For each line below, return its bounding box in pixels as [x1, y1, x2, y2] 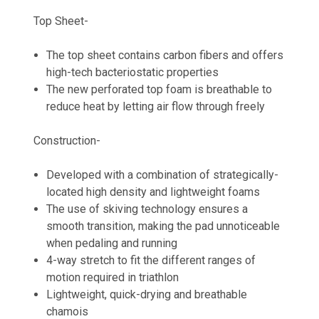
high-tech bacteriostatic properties [46, 65, 219, 79]
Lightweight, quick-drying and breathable [46, 287, 248, 301]
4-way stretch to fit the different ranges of [46, 253, 256, 267]
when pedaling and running [46, 236, 178, 250]
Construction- [33, 133, 100, 147]
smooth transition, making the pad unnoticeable [46, 219, 281, 233]
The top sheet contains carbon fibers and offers [46, 48, 284, 62]
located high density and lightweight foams [46, 184, 261, 199]
